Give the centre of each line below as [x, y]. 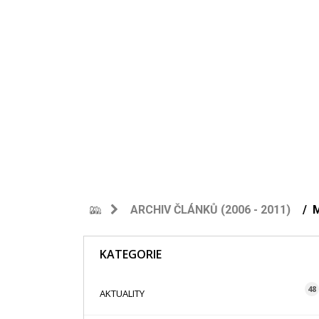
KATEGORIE [131, 254]
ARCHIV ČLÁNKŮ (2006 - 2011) [210, 210]
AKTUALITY [122, 293]
